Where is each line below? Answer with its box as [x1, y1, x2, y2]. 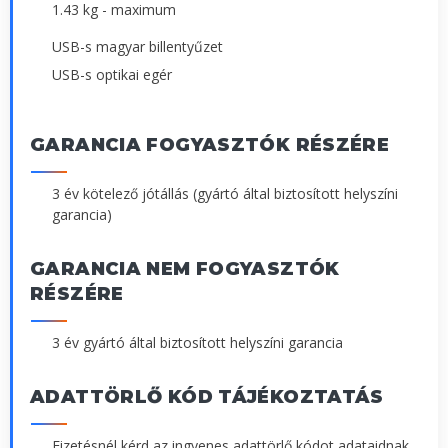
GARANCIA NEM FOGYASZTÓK [30, 257, 340, 280]
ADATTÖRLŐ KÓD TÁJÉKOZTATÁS [30, 385, 384, 408]
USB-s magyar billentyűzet [52, 37, 223, 57]
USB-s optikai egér [52, 64, 172, 84]
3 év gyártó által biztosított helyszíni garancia [52, 332, 343, 352]
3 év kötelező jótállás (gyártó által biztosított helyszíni [52, 183, 398, 203]
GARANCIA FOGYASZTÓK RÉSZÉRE [30, 133, 390, 156]
